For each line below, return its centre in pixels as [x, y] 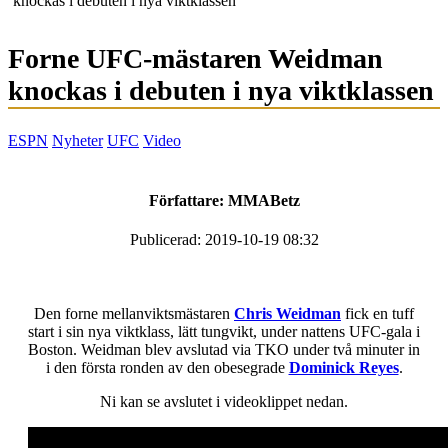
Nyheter [77, 141]
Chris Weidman [287, 313]
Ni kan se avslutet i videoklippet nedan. [224, 401]
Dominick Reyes [343, 367]
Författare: [188, 200]
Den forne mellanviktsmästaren [134, 313]
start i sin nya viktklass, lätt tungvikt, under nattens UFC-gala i [224, 331]
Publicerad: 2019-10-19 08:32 [224, 239]
